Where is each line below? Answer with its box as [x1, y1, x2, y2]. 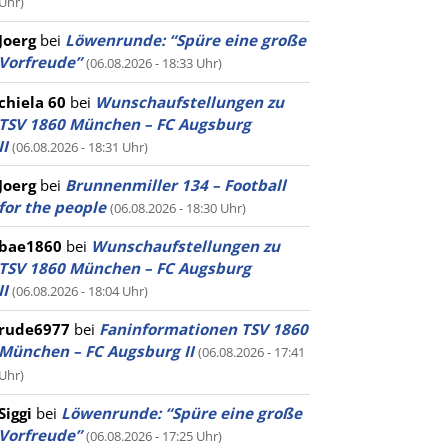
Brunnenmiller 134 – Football [65, 174, 286, 195]
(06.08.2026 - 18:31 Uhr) [12, 137, 148, 156]
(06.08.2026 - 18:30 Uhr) [110, 198, 246, 217]
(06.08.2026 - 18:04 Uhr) [12, 281, 148, 300]
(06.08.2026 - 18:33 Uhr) [86, 54, 222, 73]
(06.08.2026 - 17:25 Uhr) [86, 427, 222, 446]
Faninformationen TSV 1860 [99, 319, 308, 340]
